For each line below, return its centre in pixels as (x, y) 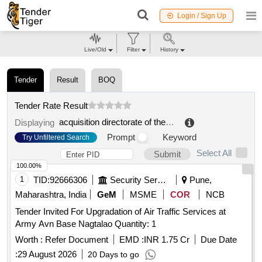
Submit (167, 154)
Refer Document (75, 240)
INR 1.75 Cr (167, 240)
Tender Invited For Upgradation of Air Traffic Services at (120, 212)
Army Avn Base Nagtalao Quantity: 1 (135, 224)
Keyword (180, 137)
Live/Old (95, 49)
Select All (214, 153)
